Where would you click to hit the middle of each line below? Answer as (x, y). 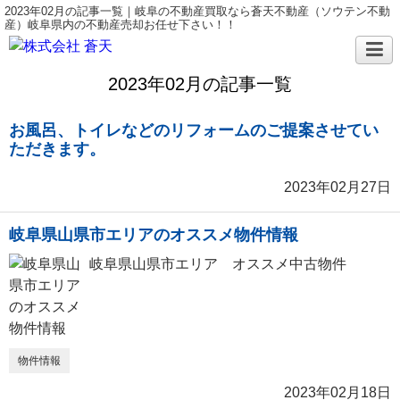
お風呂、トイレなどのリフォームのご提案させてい (194, 130)
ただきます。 (57, 149)
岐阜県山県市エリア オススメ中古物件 (218, 264)
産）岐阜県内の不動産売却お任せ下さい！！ (121, 25)
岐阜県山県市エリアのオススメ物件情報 (154, 235)
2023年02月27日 (337, 187)
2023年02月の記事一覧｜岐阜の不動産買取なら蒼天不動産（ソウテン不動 (197, 11)
